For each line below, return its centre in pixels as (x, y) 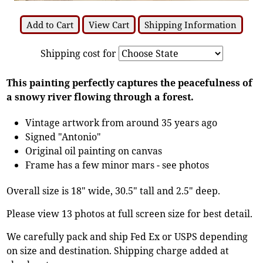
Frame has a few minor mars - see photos (117, 165)
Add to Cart (50, 24)
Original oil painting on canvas (94, 151)
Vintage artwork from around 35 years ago (122, 122)
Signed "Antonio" (63, 136)
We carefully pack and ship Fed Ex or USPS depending (127, 236)
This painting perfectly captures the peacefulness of (130, 82)
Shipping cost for (79, 53)
